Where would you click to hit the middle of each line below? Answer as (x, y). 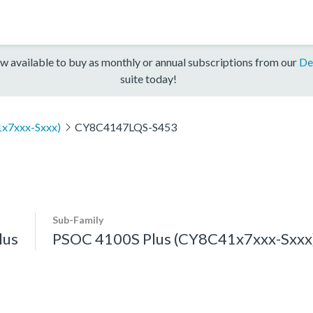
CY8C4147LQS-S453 (125, 126)
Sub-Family (78, 219)
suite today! (148, 78)
